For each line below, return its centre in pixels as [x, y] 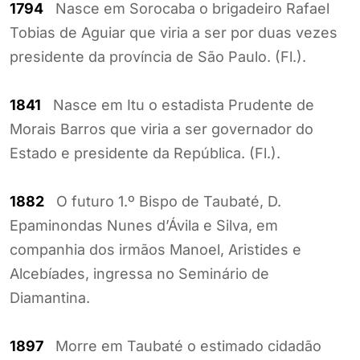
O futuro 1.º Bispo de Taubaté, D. [163, 201]
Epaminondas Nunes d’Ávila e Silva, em [144, 225]
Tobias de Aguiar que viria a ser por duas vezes [174, 32]
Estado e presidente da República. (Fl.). [145, 153]
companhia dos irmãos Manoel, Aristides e [155, 249]
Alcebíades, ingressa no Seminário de [139, 273]
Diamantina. [50, 297]
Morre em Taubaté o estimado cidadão [182, 346]
